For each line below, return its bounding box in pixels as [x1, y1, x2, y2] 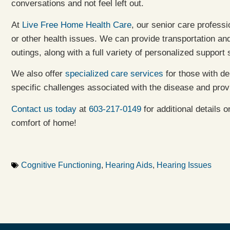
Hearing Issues [157, 161, 212, 170]
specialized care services [65, 69, 163, 79]
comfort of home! [11, 118, 76, 128]
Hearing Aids [105, 161, 152, 170]
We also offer [11, 69, 65, 79]
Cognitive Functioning [21, 161, 101, 170]
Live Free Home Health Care [22, 20, 131, 30]
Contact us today [11, 104, 76, 114]
